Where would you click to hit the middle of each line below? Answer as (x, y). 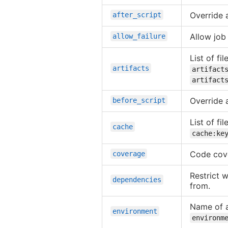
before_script (139, 100)
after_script (137, 15)
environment (135, 211)
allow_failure (139, 36)
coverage (129, 153)
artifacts (131, 68)
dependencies (137, 179)
